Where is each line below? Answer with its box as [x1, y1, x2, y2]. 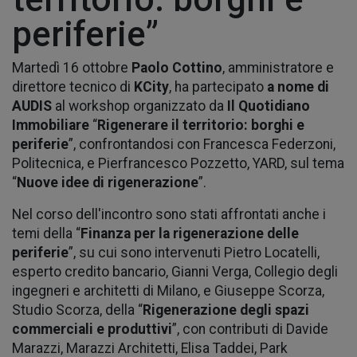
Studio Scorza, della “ [12, 301, 143, 318]
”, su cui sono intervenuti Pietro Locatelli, [69, 244, 320, 261]
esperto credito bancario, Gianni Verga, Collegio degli [12, 263, 338, 280]
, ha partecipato [169, 78, 267, 95]
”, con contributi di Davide [172, 320, 328, 337]
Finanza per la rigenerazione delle [80, 225, 299, 241]
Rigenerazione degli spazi [143, 301, 309, 318]
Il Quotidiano [227, 97, 310, 114]
